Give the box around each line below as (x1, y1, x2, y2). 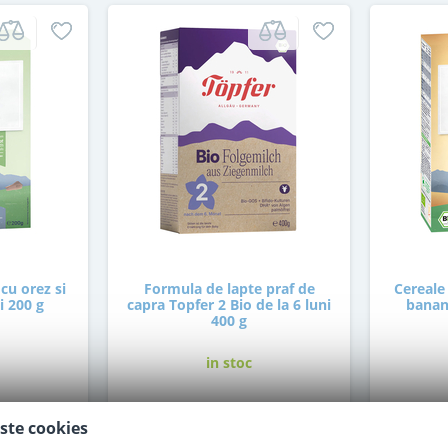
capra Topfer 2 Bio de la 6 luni (127, 295, 331, 314)
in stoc (206, 353, 252, 372)
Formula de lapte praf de (143, 279, 315, 298)
